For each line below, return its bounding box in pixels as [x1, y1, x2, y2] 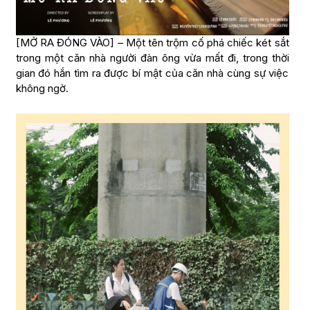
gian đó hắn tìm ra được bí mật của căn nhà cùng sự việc [15, 66, 289, 80]
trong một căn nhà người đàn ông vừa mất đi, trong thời [15, 51, 289, 64]
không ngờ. [15, 81, 69, 95]
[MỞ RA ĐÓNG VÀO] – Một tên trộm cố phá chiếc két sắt [15, 35, 289, 49]
